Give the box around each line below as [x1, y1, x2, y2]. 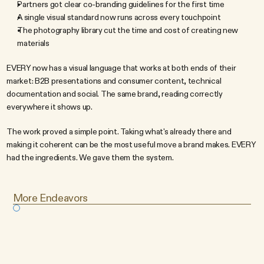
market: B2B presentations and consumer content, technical [6, 75, 222, 86]
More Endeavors [12, 192, 88, 204]
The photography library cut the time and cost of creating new [17, 25, 239, 35]
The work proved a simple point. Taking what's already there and [6, 126, 232, 137]
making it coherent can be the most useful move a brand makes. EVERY [6, 139, 256, 150]
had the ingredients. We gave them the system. [6, 152, 174, 163]
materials [17, 38, 49, 48]
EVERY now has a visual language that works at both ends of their [6, 62, 236, 73]
